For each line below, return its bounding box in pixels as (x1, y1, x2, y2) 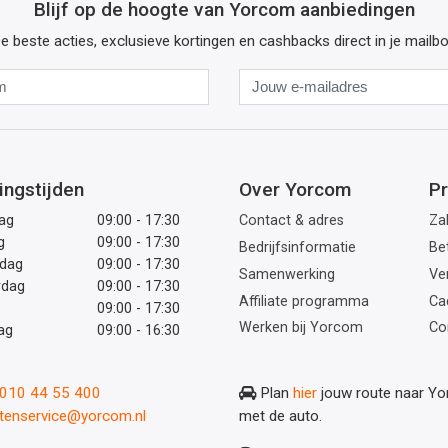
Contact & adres (239, 212, 344, 230)
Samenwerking (239, 265, 335, 283)
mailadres (238, 116, 302, 135)
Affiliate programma (239, 292, 369, 310)
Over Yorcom (239, 178, 351, 202)
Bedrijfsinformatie (239, 239, 356, 257)
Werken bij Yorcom (239, 319, 363, 337)
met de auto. (239, 407, 322, 426)
